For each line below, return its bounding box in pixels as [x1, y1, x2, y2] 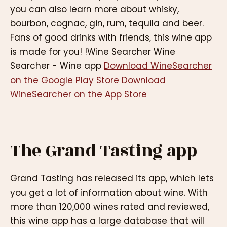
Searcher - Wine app [10, 59, 104, 72]
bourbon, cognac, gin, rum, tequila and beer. [10, 17, 204, 29]
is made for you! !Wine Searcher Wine [10, 45, 175, 58]
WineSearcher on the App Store [10, 88, 147, 100]
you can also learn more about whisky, [10, 3, 179, 15]
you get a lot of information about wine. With [10, 186, 208, 199]
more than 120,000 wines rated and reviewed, [10, 200, 209, 213]
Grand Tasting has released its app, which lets [10, 172, 214, 184]
